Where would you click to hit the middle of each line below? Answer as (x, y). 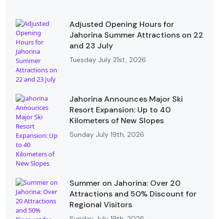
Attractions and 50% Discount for (133, 194)
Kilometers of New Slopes (117, 120)
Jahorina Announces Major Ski (126, 99)
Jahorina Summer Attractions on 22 (136, 35)
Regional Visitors (101, 204)
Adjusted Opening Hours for (122, 24)
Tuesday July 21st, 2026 (108, 59)
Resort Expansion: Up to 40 (120, 109)
